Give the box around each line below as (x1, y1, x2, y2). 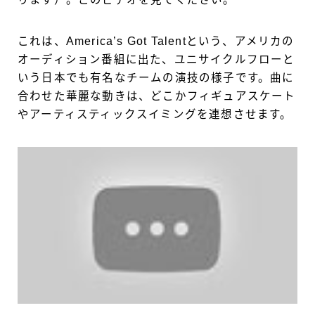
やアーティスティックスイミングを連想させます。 (18, 108, 292, 120)
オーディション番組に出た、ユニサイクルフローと (18, 53, 295, 65)
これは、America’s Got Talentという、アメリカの (18, 34, 295, 47)
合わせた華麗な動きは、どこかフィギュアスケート (18, 89, 296, 102)
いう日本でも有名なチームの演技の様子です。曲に (18, 71, 295, 84)
